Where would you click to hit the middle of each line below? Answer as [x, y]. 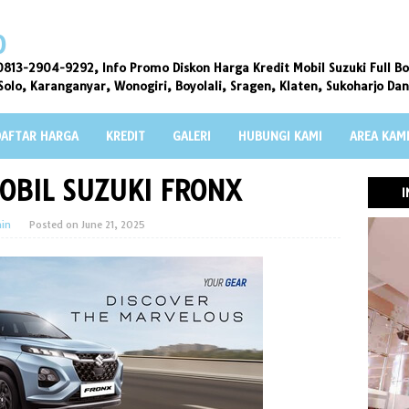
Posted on [55, 225]
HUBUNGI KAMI [280, 136]
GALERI [191, 136]
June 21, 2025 [113, 225]
